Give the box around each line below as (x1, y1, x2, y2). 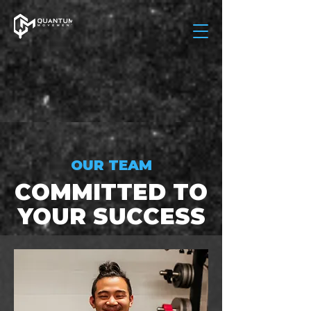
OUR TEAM (70, 157, 152, 174)
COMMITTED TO (15, 178, 208, 205)
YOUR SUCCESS (17, 203, 205, 230)
